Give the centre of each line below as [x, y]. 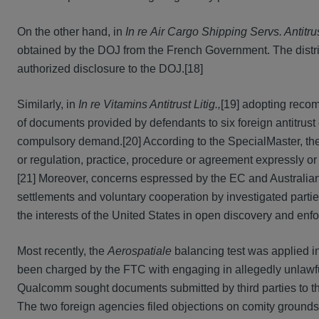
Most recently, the [62, 251]
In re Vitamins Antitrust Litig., [150, 105]
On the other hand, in [71, 32]
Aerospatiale [141, 251]
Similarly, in [48, 105]
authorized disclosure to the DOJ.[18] [110, 69]
